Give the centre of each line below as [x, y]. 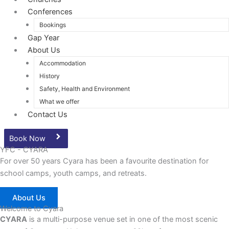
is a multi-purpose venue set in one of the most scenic [122, 219]
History [49, 76]
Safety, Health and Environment [84, 89]
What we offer [59, 102]
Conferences [50, 12]
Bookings [52, 25]
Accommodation [62, 63]
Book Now [27, 139]
